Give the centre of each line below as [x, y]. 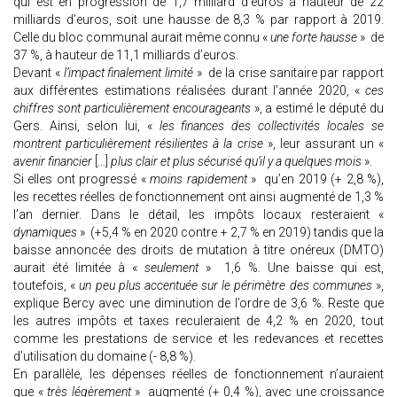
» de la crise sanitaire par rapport [288, 73]
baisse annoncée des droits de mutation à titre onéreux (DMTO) [198, 250]
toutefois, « [47, 286]
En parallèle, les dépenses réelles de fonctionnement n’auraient [198, 374]
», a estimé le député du [319, 109]
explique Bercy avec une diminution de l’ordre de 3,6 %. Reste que [198, 304]
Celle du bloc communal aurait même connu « [142, 38]
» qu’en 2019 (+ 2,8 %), [315, 179]
